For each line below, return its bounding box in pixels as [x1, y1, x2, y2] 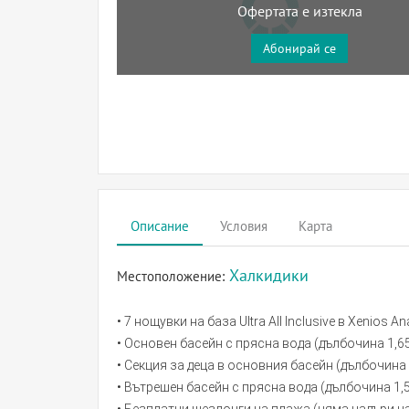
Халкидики [229, 267, 309, 285]
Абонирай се [263, 41, 336, 56]
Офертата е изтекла [236, 4, 362, 19]
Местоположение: [117, 268, 229, 284]
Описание [131, 218, 189, 234]
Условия [220, 218, 267, 234]
